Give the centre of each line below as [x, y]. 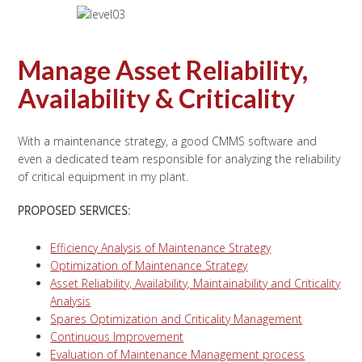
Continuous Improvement [117, 337]
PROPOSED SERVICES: [74, 210]
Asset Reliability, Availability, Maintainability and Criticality [196, 283]
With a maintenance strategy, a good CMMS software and [168, 141]
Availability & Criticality [157, 98]
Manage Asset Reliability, [163, 70]
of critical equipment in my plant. [103, 177]
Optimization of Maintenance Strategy [149, 265]
